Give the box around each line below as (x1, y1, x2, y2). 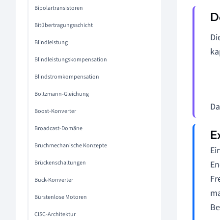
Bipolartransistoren (34, 4, 83, 12)
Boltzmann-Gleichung (34, 90, 89, 98)
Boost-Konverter (34, 107, 76, 115)
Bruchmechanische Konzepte (34, 141, 107, 150)
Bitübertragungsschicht (34, 21, 93, 29)
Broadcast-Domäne (34, 124, 82, 133)
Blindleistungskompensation (34, 55, 107, 64)
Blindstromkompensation (34, 73, 99, 81)
